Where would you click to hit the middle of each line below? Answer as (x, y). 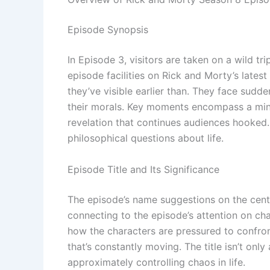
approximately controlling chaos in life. (156, 262)
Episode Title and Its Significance (143, 169)
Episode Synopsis (108, 30)
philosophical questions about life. (146, 138)
